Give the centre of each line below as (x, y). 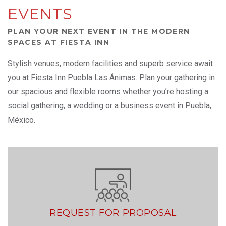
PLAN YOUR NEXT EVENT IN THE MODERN (99, 31)
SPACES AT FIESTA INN (59, 42)
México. (21, 120)
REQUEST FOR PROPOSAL (113, 213)
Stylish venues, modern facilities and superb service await (110, 63)
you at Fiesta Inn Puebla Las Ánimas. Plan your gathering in (111, 77)
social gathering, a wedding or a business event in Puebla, (109, 106)
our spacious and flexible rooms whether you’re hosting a (108, 92)
